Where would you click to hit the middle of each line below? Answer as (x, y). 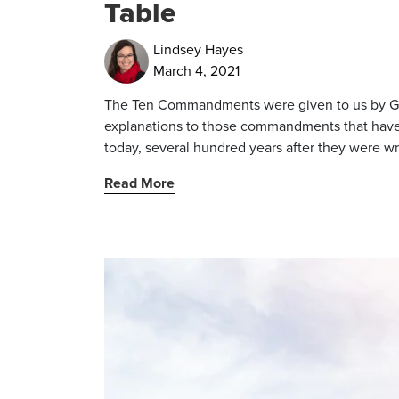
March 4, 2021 (196, 71)
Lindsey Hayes (198, 49)
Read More (139, 183)
